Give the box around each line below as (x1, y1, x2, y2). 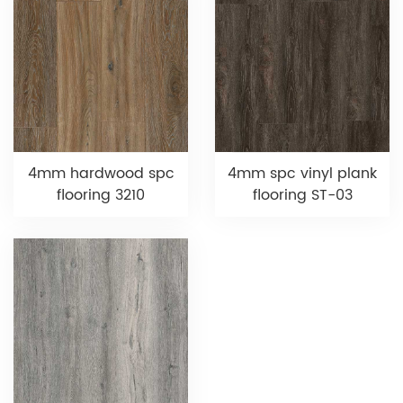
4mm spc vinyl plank (228, 162, 377, 186)
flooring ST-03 (252, 184, 353, 208)
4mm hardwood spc (27, 162, 175, 186)
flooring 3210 (57, 184, 145, 208)
